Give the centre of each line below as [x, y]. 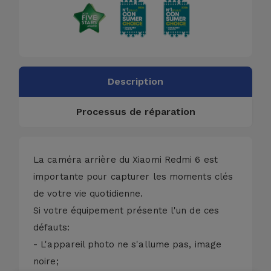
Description [135, 81]
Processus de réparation [135, 111]
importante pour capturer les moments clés [133, 176]
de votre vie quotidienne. [88, 193]
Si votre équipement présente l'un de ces [126, 210]
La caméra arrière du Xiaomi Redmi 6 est [126, 159]
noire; [46, 261]
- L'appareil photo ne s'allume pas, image [128, 244]
